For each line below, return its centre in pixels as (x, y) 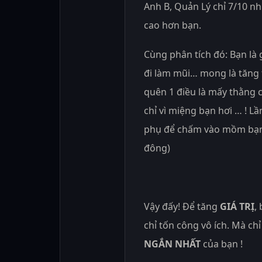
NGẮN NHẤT (172, 244)
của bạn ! (222, 244)
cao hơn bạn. (173, 25)
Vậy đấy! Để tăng (181, 206)
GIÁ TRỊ (236, 206)
